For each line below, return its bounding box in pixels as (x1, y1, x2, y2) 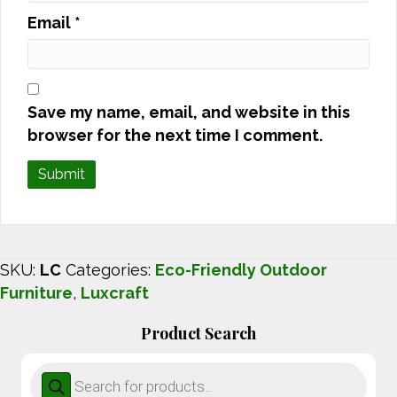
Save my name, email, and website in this (27, 103, 350, 122)
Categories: (66, 261, 155, 280)
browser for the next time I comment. (27, 126, 323, 145)
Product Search (141, 323, 256, 345)
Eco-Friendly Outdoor (155, 261, 327, 280)
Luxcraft (81, 284, 149, 303)
